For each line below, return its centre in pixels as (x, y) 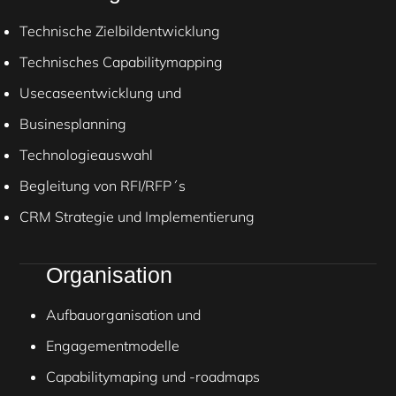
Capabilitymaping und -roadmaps (153, 377)
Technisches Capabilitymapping (121, 62)
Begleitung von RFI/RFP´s (103, 186)
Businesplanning (73, 124)
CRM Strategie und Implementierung (137, 217)
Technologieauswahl (86, 155)
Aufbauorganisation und (123, 315)
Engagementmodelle (113, 346)
